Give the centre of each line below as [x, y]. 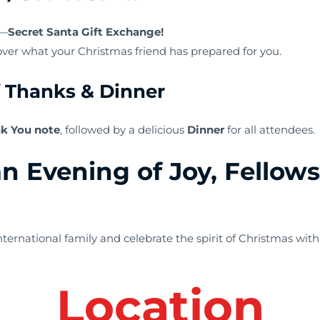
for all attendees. [270, 129]
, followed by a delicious [124, 129]
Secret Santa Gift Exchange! [86, 31]
